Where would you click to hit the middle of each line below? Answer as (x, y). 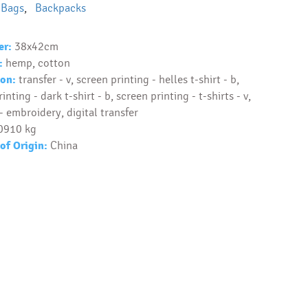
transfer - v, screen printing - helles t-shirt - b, (129, 80)
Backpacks (60, 8)
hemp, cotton (37, 63)
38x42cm (36, 47)
